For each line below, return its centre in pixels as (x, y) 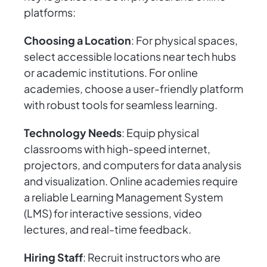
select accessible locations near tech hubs (130, 57)
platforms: (50, 13)
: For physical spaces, (184, 41)
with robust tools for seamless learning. (121, 105)
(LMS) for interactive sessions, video (113, 213)
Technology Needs (73, 133)
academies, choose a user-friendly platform (133, 89)
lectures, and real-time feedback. (108, 229)
